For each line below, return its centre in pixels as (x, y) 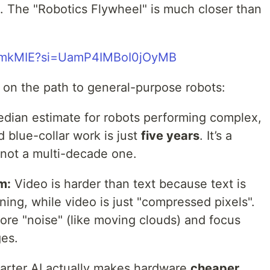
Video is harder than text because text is (128, 184)
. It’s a (216, 136)
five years (170, 136)
